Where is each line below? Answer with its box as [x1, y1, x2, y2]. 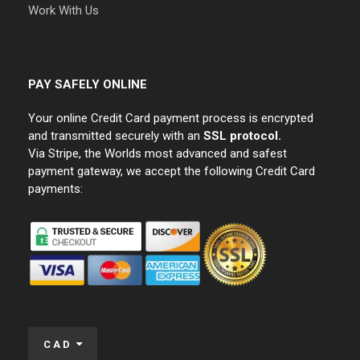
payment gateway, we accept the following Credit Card [28, 164, 315, 179]
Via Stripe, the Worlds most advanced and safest [28, 146, 287, 162]
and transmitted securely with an [28, 129, 203, 144]
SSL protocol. [203, 129, 281, 144]
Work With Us [28, 3, 99, 18]
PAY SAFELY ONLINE [28, 77, 147, 92]
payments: [28, 182, 83, 197]
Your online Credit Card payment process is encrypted [28, 111, 313, 126]
